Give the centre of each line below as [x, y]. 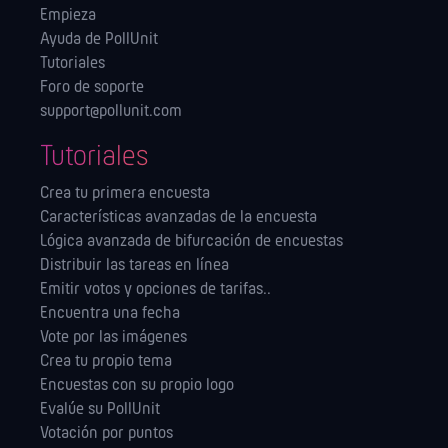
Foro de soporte [92, 88]
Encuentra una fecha [110, 314]
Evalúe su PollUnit [100, 410]
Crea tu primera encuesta [125, 194]
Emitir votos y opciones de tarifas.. [155, 290]
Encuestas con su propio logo [137, 386]
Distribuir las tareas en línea [134, 266]
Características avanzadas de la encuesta [178, 218]
